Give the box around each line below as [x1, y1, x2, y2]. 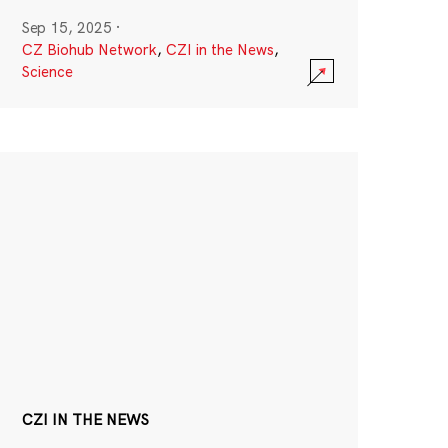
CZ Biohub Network [21, 40, 157, 60]
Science [21, 62, 73, 82]
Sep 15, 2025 [21, 18, 113, 38]
